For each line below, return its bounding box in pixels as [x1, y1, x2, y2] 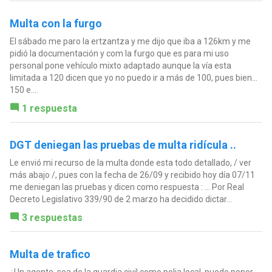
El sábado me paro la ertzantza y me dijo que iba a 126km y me [9, 36, 251, 47]
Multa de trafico [9, 248, 90, 261]
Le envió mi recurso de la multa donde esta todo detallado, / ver [9, 158, 251, 168]
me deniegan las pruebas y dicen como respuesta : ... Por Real [9, 182, 244, 192]
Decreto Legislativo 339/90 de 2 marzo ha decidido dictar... [9, 194, 232, 205]
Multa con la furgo [9, 17, 102, 30]
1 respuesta [21, 103, 77, 115]
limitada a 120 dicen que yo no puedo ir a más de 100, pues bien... [9, 73, 257, 83]
